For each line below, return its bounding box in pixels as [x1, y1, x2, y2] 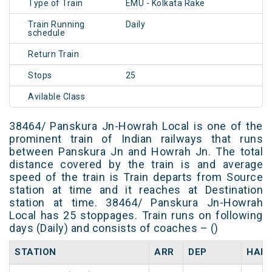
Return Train [28, 49, 79, 59]
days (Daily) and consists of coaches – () [9, 222, 219, 235]
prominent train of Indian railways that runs [9, 132, 263, 146]
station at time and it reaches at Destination [9, 183, 263, 197]
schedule [28, 28, 65, 38]
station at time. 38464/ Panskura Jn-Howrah [9, 196, 263, 209]
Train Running [28, 19, 85, 30]
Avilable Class [28, 92, 85, 102]
